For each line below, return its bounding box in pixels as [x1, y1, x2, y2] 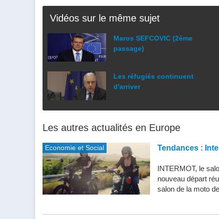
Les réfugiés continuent [113, 72, 194, 81]
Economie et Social [45, 143, 104, 152]
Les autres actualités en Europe [43, 122, 180, 133]
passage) [113, 44, 144, 53]
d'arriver [113, 83, 140, 91]
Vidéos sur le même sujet [50, 13, 160, 24]
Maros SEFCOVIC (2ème [113, 34, 193, 43]
